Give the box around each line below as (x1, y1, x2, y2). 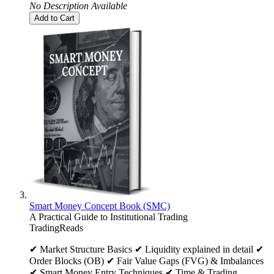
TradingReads (29, 223, 83, 234)
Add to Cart (34, 13, 75, 23)
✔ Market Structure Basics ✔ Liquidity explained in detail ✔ (29, 244, 264, 255)
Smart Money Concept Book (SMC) (29, 201, 170, 212)
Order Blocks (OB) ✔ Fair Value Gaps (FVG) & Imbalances (29, 256, 264, 267)
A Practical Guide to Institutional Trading (29, 212, 188, 223)
